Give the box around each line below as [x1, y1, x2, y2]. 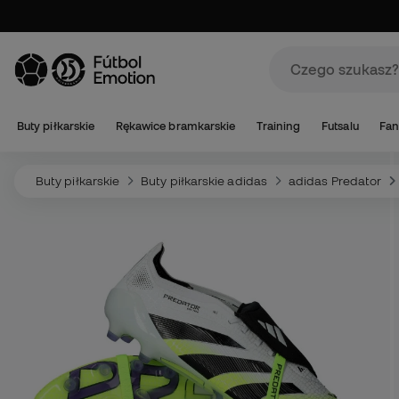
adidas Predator [289, 174, 382, 188]
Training [256, 119, 301, 133]
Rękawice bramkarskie [115, 119, 236, 133]
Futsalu [322, 119, 359, 133]
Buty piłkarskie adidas [141, 174, 267, 188]
